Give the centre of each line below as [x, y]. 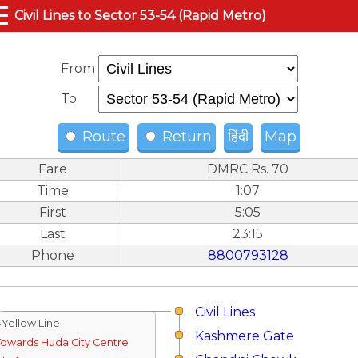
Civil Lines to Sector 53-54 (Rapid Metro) [140, 16]
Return [185, 137]
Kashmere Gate [245, 336]
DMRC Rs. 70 [248, 169]
